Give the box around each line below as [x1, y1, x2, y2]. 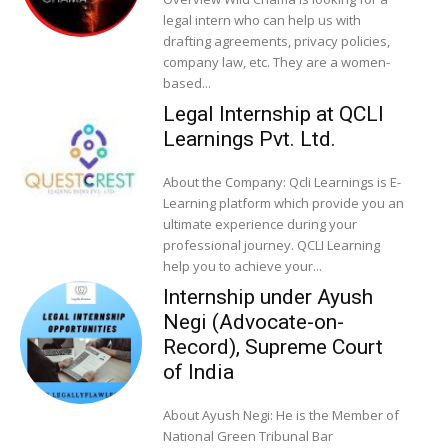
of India [162, 360, 234, 385]
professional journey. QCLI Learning [162, 236, 380, 255]
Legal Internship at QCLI [162, 102, 384, 127]
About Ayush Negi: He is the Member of [162, 406, 399, 425]
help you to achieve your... [162, 257, 322, 276]
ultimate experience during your [162, 215, 357, 234]
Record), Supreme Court [162, 335, 383, 360]
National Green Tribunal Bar [162, 427, 333, 446]
